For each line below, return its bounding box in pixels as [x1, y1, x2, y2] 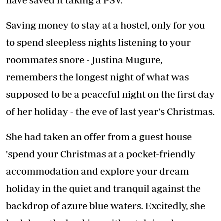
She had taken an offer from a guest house [6, 131, 192, 143]
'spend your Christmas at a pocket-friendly [6, 148, 195, 160]
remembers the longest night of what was [6, 71, 189, 83]
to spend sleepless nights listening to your [6, 37, 191, 48]
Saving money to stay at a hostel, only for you [6, 19, 205, 31]
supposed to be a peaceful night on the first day [6, 88, 215, 100]
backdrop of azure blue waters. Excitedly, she [6, 200, 205, 212]
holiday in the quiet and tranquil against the [6, 183, 201, 194]
